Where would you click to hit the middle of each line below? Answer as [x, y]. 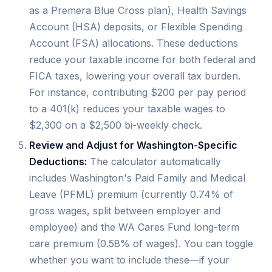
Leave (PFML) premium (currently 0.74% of [131, 195]
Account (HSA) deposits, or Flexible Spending [136, 26]
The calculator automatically [154, 162]
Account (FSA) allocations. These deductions [134, 43]
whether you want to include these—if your [129, 260]
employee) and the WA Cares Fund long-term [134, 227]
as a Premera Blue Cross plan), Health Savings [138, 10]
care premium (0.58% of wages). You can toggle [141, 244]
